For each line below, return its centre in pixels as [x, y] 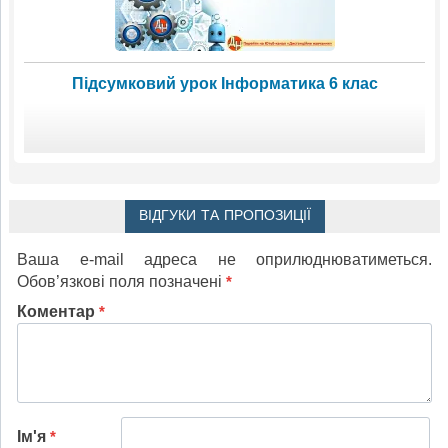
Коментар [58, 311]
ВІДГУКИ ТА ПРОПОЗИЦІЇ [224, 215]
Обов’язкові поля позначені [121, 281]
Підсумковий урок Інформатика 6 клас [224, 83]
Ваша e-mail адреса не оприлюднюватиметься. [224, 259]
